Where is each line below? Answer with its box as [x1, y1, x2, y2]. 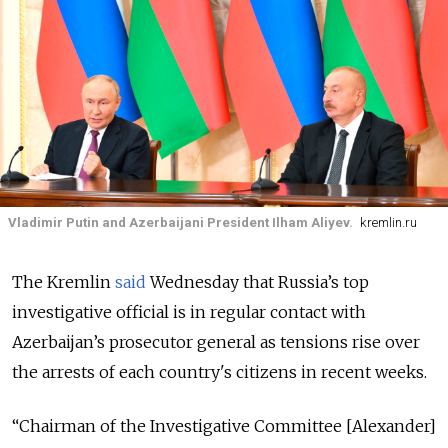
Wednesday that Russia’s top [146, 272, 369, 293]
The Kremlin [12, 272, 115, 293]
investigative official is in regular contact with [12, 302, 366, 323]
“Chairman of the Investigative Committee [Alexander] [12, 416, 436, 437]
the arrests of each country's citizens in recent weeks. [12, 362, 427, 383]
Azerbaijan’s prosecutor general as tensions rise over [12, 332, 420, 353]
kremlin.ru [359, 215, 417, 230]
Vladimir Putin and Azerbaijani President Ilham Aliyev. [8, 215, 353, 230]
